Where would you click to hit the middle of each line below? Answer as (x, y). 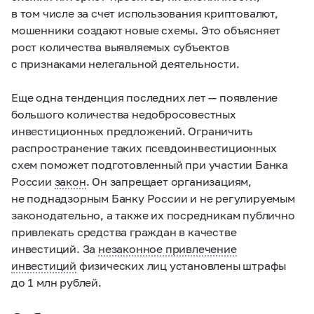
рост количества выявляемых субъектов (120, 47)
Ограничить (220, 131)
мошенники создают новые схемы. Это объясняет (146, 30)
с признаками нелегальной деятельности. (129, 63)
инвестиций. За (55, 248)
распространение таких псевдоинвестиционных (144, 148)
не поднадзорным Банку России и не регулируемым (153, 198)
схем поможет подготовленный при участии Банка (150, 164)
